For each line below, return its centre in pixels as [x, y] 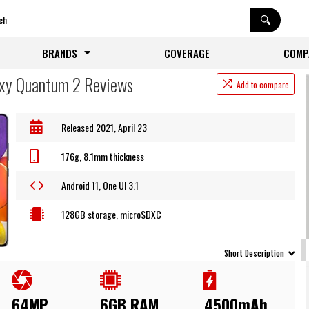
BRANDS [59, 53]
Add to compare [262, 85]
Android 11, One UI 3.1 [100, 186]
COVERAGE [187, 53]
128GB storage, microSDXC [112, 215]
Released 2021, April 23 [104, 128]
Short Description [254, 253]
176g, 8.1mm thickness [103, 157]
